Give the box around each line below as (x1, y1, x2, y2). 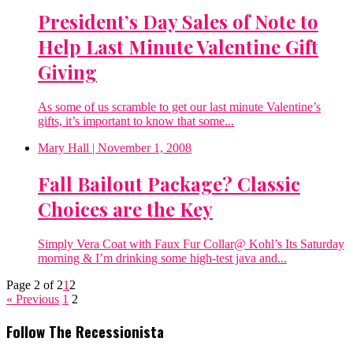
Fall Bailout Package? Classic (38, 170, 300, 196)
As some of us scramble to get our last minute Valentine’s (38, 99, 321, 113)
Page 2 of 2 (6, 277, 63, 292)
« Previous (6, 292, 59, 306)
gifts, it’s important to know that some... (38, 113, 234, 128)
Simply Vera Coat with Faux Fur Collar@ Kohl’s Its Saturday (38, 236, 344, 251)
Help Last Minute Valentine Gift (38, 33, 318, 59)
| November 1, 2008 (89, 140, 191, 154)
